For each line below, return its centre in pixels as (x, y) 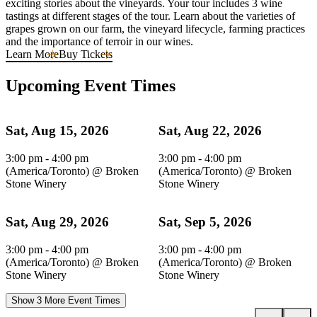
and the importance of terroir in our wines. (99, 42)
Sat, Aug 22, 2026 (210, 131)
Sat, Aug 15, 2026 (57, 131)
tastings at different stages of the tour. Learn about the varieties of (150, 16)
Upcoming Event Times (91, 86)
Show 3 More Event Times (66, 301)
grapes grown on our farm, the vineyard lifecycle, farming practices (155, 29)
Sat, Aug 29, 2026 (57, 222)
